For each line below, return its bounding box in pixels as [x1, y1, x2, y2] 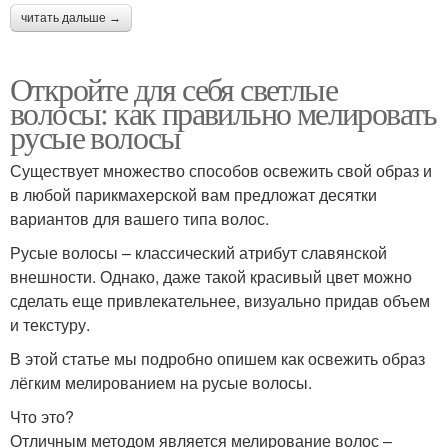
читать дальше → [21, 10, 121, 25]
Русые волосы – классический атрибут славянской [10, 240, 387, 264]
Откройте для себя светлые [10, 66, 337, 110]
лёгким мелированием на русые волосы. [10, 370, 312, 394]
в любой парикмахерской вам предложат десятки [10, 182, 377, 206]
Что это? [10, 404, 74, 428]
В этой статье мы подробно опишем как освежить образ [10, 346, 425, 370]
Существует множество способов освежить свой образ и [10, 158, 432, 182]
